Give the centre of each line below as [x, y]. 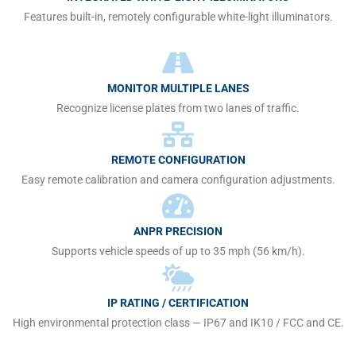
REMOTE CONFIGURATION [178, 160]
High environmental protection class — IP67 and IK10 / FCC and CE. [178, 323]
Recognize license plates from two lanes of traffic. [178, 108]
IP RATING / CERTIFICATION [178, 303]
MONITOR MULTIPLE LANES [178, 89]
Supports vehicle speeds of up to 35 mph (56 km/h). [178, 252]
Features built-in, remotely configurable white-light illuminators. [178, 17]
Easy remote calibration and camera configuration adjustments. [178, 180]
